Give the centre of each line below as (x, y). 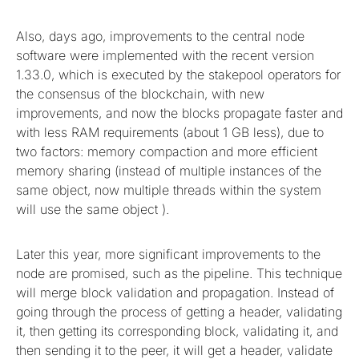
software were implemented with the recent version (165, 56)
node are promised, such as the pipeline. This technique (179, 274)
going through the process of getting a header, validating (179, 312)
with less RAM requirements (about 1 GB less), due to (170, 133)
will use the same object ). (93, 210)
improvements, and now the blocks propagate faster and (179, 113)
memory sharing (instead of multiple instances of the (169, 171)
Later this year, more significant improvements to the (168, 254)
